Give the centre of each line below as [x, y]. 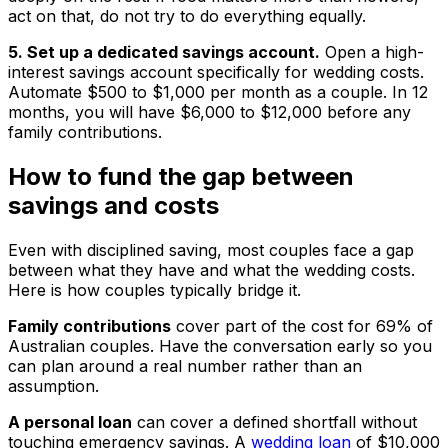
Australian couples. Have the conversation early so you [220, 345]
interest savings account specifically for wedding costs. [216, 72]
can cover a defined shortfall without [274, 421]
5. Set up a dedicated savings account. [164, 52]
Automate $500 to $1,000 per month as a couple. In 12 [218, 92]
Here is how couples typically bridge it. [154, 289]
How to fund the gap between [181, 177]
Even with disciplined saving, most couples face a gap [211, 249]
